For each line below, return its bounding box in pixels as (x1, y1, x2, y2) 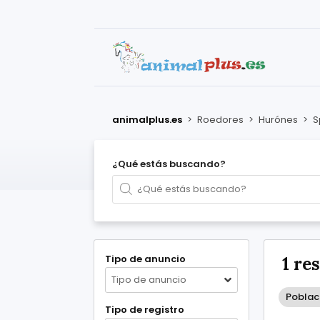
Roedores (197, 113, 244, 126)
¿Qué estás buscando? (112, 157, 226, 171)
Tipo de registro (105, 303, 184, 316)
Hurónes (259, 113, 298, 126)
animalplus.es (112, 113, 182, 126)
